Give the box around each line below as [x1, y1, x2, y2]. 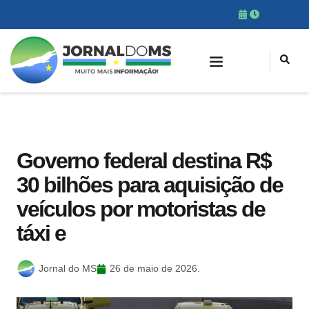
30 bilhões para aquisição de [17, 172, 283, 197]
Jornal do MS [39, 263, 97, 274]
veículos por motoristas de [17, 197, 265, 221]
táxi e [17, 221, 66, 246]
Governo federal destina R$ [17, 148, 271, 173]
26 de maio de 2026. [110, 263, 200, 274]
